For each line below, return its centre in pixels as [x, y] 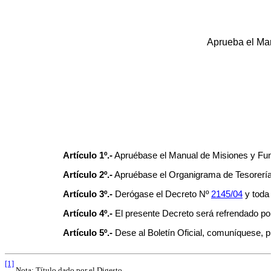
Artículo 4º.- [88, 213]
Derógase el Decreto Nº [162, 194]
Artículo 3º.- [88, 194]
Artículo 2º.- [88, 175]
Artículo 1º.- [88, 155]
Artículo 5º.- [88, 233]
